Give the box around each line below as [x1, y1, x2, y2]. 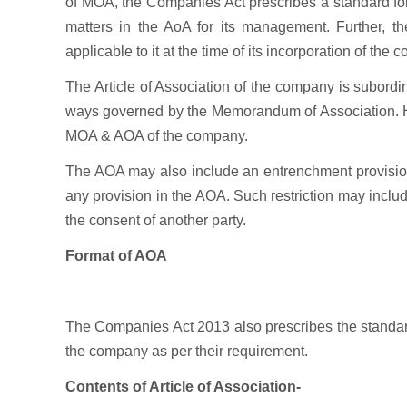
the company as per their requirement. [65, 343, 308, 359]
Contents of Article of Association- [65, 379, 301, 394]
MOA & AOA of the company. [65, 128, 248, 144]
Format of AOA [65, 248, 167, 263]
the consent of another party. [65, 213, 246, 228]
